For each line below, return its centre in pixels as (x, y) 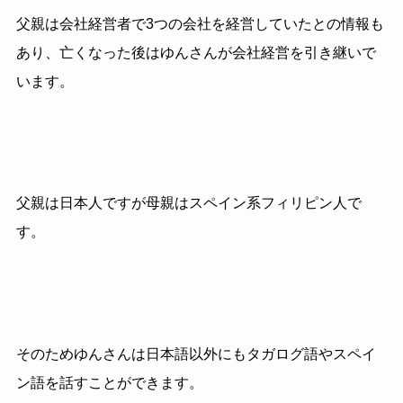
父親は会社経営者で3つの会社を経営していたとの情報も (200, 23)
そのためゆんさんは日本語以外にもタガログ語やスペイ (196, 354)
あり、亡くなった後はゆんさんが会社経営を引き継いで (196, 52)
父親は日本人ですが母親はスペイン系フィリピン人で (188, 203)
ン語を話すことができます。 (109, 382)
